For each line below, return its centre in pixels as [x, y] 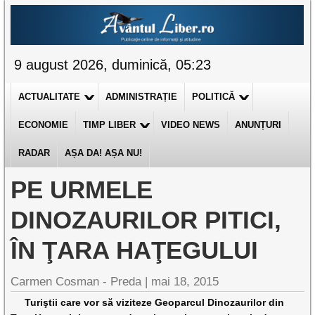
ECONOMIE [44, 125]
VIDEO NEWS [191, 125]
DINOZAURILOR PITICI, [146, 220]
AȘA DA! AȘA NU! [104, 153]
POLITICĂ [214, 97]
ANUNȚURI [258, 125]
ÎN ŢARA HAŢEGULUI [135, 250]
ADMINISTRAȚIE [142, 97]
